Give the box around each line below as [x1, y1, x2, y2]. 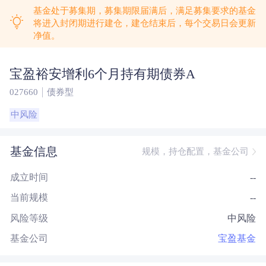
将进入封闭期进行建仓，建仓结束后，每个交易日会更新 [33, 18, 256, 28]
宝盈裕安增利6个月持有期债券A [9, 66, 195, 81]
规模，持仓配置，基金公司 [141, 146, 249, 156]
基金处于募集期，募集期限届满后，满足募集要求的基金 [33, 6, 256, 16]
